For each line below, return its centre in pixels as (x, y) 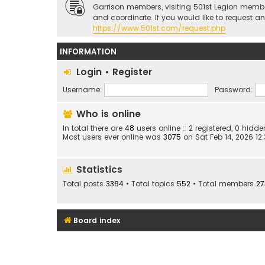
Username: (82, 89)
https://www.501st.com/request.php (159, 28)
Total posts (84, 183)
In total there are (94, 128)
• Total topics (150, 183)
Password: (233, 89)
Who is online (107, 114)
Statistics (98, 169)
